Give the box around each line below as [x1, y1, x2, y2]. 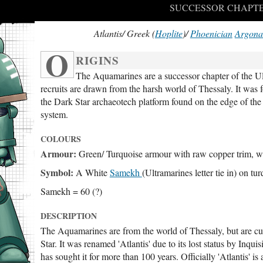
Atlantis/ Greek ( [93, 27, 155, 39]
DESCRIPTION [40, 210, 97, 222]
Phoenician [190, 27, 232, 39]
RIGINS [75, 52, 119, 69]
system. [40, 108, 68, 120]
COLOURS [40, 133, 81, 145]
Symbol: [40, 166, 73, 179]
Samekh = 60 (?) [40, 185, 102, 197]
